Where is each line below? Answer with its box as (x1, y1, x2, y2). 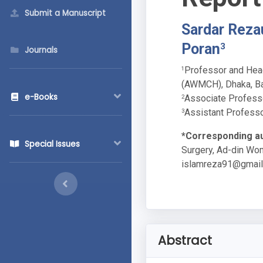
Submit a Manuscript (25, 8, 106, 19)
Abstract (158, 231, 212, 249)
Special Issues (25, 139, 80, 150)
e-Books (25, 92, 58, 103)
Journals (25, 45, 58, 56)
